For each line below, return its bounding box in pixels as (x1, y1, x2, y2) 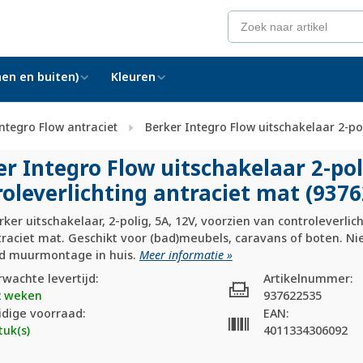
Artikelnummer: (263, 270, 354, 286)
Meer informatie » (139, 246, 233, 263)
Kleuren (111, 69, 156, 84)
